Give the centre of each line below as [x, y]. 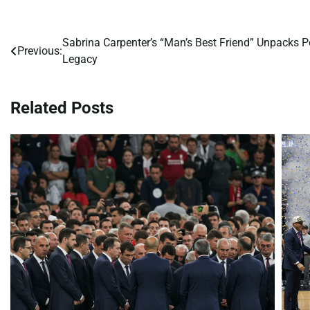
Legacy [80, 60]
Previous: [40, 51]
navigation [48, 72]
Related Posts [62, 108]
